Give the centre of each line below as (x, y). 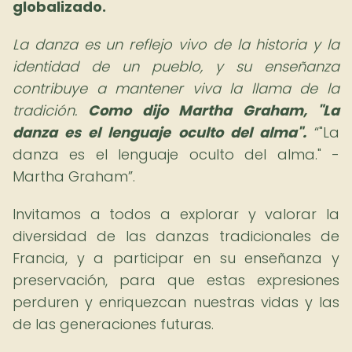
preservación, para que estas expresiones (176, 280)
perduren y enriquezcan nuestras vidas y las (176, 302)
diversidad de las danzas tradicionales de (176, 236)
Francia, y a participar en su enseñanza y (176, 258)
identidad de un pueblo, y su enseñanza (176, 66)
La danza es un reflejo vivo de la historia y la (176, 44)
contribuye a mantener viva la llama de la (176, 88)
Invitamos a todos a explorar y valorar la (176, 214)
